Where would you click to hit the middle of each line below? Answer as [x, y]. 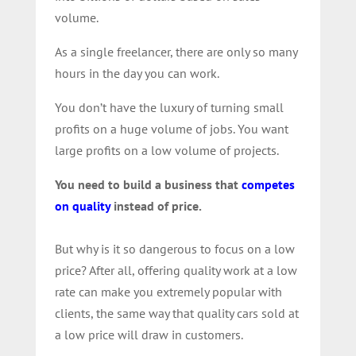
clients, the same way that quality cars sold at [176, 313]
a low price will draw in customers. [149, 334]
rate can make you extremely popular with [168, 291]
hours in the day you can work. [137, 73]
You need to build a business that [148, 184]
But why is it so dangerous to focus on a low [174, 248]
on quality [82, 205]
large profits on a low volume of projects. [166, 150]
